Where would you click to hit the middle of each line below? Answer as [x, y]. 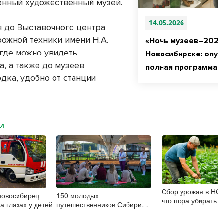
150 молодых [78, 195]
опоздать [176, 210]
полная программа [181, 67]
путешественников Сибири [99, 205]
